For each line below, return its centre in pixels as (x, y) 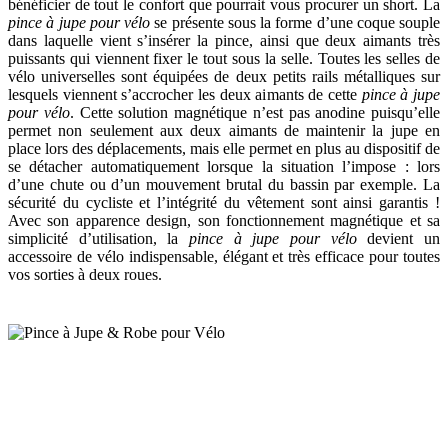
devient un (398, 239)
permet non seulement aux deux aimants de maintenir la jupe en (224, 131)
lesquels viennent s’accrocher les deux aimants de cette (185, 95)
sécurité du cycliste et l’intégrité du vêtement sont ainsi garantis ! (224, 203)
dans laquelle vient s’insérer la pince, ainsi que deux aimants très (224, 41)
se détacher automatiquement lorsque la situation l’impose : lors (224, 167)
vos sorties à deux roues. (85, 275)
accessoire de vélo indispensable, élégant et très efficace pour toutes (224, 257)
